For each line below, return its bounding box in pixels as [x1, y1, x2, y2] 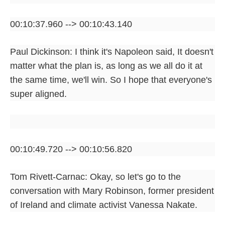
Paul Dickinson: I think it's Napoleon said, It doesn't [10, 46, 213, 57]
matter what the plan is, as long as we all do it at [10, 60, 202, 71]
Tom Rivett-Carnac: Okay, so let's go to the [10, 171, 181, 182]
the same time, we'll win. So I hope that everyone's [10, 74, 212, 85]
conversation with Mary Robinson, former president [10, 185, 214, 196]
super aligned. [10, 88, 67, 99]
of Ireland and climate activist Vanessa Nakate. [10, 199, 197, 210]
